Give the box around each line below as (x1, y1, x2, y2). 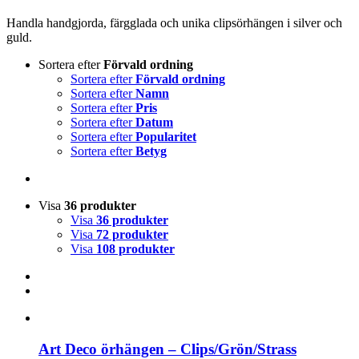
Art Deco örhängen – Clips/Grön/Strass (38, 340, 296, 357)
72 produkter (96, 227, 168, 241)
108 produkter (96, 241, 175, 256)
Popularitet (135, 129, 196, 143)
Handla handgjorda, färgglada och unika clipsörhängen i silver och (6, 15, 342, 30)
